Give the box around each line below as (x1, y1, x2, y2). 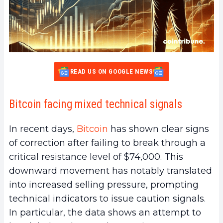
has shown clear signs (108, 123, 209, 134)
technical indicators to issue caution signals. (9, 193, 206, 204)
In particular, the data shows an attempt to (9, 207, 201, 218)
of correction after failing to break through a (9, 137, 206, 148)
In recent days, (9, 123, 77, 134)
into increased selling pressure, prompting (9, 179, 199, 190)
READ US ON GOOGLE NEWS (70, 67, 153, 75)
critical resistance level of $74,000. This (9, 151, 183, 162)
